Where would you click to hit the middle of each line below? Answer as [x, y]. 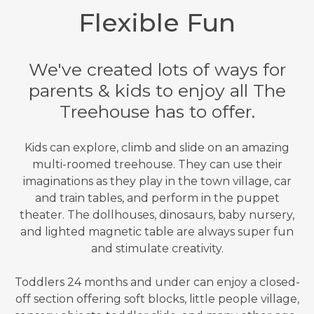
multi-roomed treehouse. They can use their [157, 165]
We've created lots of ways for [157, 70]
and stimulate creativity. [157, 249]
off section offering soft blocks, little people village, [157, 299]
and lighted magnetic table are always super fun [157, 232]
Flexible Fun [157, 23]
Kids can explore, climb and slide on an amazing [157, 148]
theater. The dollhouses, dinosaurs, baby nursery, [157, 215]
